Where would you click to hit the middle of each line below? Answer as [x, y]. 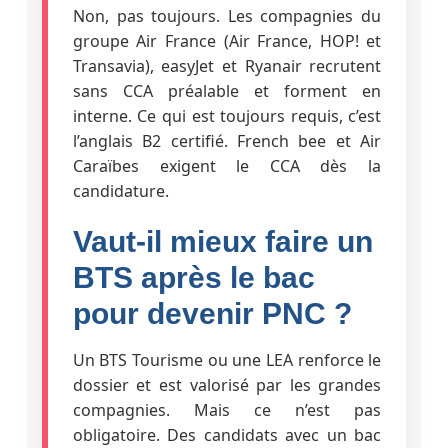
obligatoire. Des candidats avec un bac [227, 434]
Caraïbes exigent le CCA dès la [227, 165]
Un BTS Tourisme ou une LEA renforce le [227, 359]
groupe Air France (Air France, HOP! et [227, 40]
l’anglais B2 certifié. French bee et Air [227, 140]
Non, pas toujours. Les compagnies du [227, 15]
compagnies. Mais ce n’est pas [227, 409]
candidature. [120, 190]
